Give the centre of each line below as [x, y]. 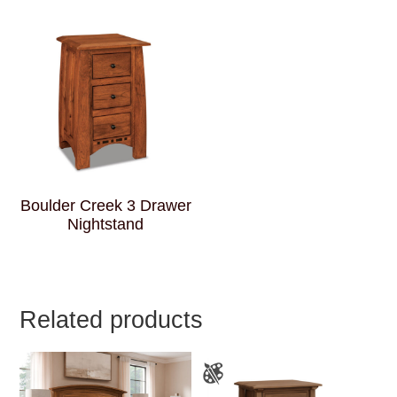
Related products [112, 319]
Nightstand [106, 224]
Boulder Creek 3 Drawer [105, 205]
